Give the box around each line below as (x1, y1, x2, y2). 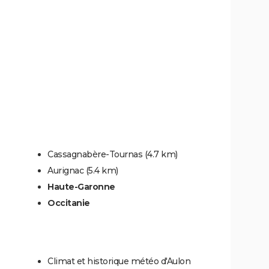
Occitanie (47, 198, 90, 208)
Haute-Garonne (47, 181, 115, 192)
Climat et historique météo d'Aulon (47, 256, 190, 267)
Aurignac (47, 165, 83, 176)
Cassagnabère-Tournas (47, 149, 142, 160)
